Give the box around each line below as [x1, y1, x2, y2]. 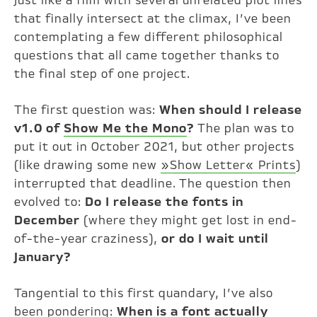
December [14, 213, 81, 228]
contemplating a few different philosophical [14, 30, 284, 45]
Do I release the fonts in [85, 195, 244, 209]
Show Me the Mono [64, 121, 188, 136]
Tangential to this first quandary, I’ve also [14, 286, 274, 301]
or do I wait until [161, 231, 270, 246]
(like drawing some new [14, 158, 161, 173]
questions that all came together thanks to [14, 48, 280, 63]
